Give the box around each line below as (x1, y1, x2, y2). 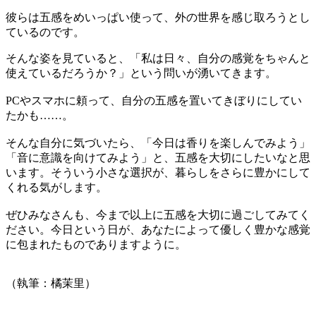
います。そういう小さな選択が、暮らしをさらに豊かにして (6, 166, 310, 178)
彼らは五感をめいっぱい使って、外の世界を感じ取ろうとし (6, 11, 310, 23)
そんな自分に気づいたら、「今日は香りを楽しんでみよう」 (6, 136, 310, 149)
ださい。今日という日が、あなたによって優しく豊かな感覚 (6, 223, 310, 236)
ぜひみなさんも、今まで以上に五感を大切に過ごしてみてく (6, 208, 310, 221)
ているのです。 (6, 25, 85, 38)
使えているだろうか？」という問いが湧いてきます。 (6, 66, 276, 79)
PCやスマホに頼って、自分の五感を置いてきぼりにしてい (6, 94, 302, 107)
